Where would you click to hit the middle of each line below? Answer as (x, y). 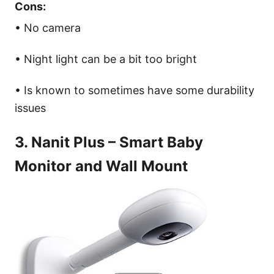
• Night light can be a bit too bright (106, 59)
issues (30, 108)
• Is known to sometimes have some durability (135, 91)
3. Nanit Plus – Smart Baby (109, 143)
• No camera (48, 28)
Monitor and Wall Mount (101, 166)
